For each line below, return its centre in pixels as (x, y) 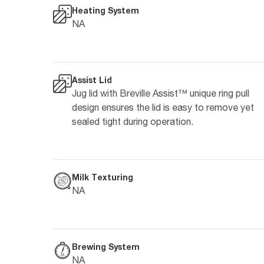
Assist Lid (92, 80)
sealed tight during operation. (133, 121)
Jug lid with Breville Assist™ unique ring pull (161, 93)
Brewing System (106, 246)
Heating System (105, 10)
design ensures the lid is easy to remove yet (163, 107)
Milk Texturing (103, 177)
